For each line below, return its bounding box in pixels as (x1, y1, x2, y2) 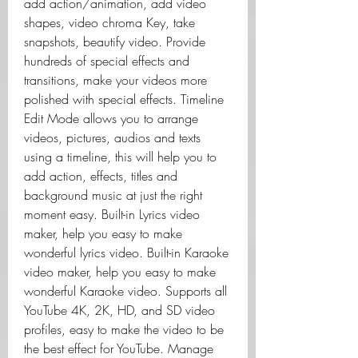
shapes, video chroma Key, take (24, 14, 195, 31)
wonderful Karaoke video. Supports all (24, 282, 227, 300)
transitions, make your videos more (24, 71, 207, 89)
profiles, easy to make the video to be (24, 320, 224, 338)
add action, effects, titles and (24, 167, 177, 185)
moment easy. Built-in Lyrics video (24, 205, 200, 223)
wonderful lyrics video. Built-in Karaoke (24, 244, 229, 261)
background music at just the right (24, 186, 202, 204)
